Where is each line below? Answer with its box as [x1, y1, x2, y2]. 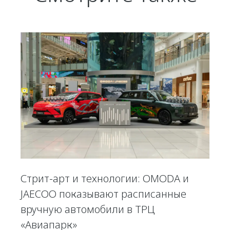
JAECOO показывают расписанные [21, 186, 186, 201]
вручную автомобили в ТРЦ [21, 202, 155, 216]
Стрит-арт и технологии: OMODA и [21, 171, 189, 185]
